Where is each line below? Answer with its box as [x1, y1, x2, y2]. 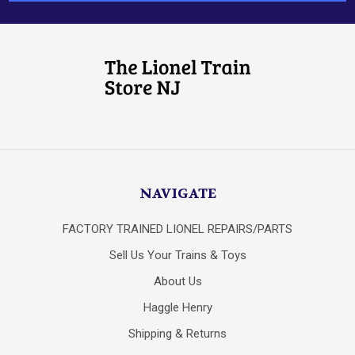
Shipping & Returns [128, 326, 227, 342]
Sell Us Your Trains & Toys [109, 248, 246, 263]
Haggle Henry [143, 300, 212, 315]
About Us [153, 274, 202, 289]
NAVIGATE [139, 184, 216, 203]
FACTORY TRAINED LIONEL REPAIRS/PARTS [63, 222, 292, 237]
